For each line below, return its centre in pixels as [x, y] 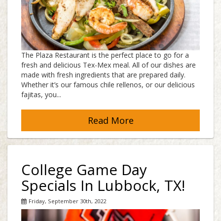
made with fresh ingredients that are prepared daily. [103, 75]
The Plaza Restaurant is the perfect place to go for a [105, 55]
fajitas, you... [41, 95]
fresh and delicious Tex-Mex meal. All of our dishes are [109, 65]
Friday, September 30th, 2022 [67, 201]
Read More [110, 121]
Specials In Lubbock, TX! [103, 186]
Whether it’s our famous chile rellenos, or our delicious [108, 85]
